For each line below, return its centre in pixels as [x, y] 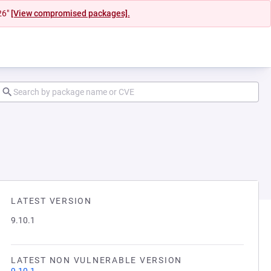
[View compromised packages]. [70, 13]
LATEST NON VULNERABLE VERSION [96, 260]
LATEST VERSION [51, 201]
